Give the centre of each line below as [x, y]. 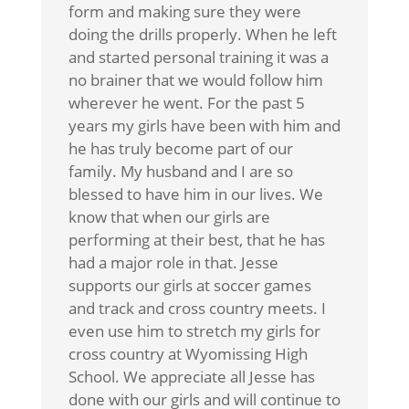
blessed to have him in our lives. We [195, 194]
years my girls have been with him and [204, 125]
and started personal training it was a [198, 57]
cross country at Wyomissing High [188, 353]
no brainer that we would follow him [195, 79]
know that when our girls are [169, 216]
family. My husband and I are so [180, 171]
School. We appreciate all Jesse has [191, 376]
